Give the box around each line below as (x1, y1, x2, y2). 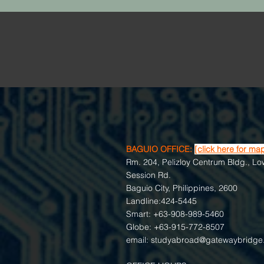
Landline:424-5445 (126, 196, 197, 206)
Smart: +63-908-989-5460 (126, 209, 224, 219)
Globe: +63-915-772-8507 (126, 222, 225, 232)
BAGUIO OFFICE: (126, 144, 192, 154)
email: (126, 235, 151, 245)
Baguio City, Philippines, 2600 (126, 183, 237, 193)
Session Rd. (126, 170, 171, 180)
